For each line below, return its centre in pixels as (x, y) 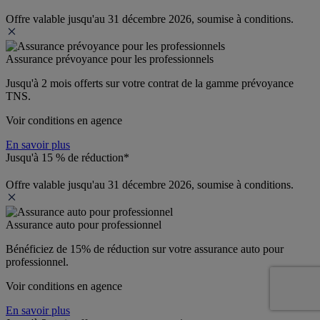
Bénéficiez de (38, 249)
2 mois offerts (74, 83)
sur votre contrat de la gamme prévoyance (200, 83)
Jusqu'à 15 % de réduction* (67, 157)
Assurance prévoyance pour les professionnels (110, 59)
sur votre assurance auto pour (216, 249)
